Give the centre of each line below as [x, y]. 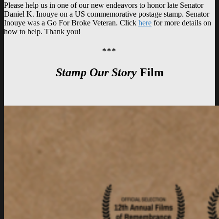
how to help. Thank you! [42, 32]
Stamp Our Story [96, 72]
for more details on [181, 23]
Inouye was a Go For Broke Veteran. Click [71, 23]
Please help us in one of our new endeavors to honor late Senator [104, 5]
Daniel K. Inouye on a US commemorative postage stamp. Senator [107, 14]
